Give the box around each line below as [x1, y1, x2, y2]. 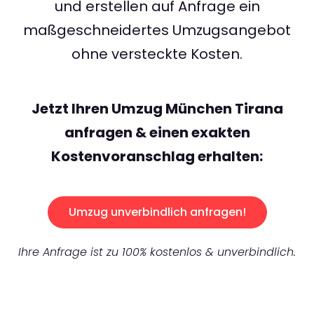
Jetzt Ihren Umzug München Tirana [31, 99, 283, 119]
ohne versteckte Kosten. [71, 44, 243, 64]
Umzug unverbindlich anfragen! [68, 204, 246, 221]
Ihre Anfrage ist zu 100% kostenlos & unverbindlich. [18, 244, 296, 261]
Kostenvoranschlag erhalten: [51, 146, 263, 167]
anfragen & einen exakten [64, 123, 250, 143]
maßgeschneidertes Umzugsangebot [23, 20, 291, 41]
